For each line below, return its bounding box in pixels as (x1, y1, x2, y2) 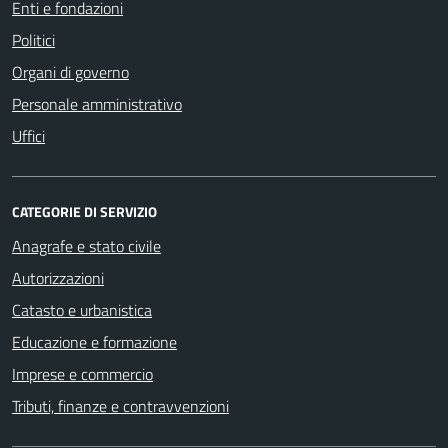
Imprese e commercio (12, 361, 153, 386)
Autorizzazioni (12, 265, 104, 290)
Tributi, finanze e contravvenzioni (12, 393, 229, 418)
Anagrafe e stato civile (12, 233, 161, 258)
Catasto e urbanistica (12, 297, 152, 322)
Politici (12, 27, 55, 52)
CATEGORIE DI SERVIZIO (12, 200, 157, 222)
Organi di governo (12, 59, 129, 84)
